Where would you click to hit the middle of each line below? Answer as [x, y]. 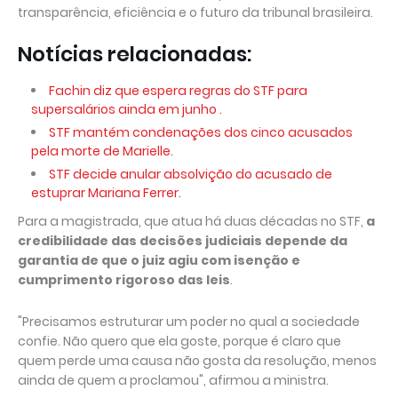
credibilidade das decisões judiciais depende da [183, 241]
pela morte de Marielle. [102, 151]
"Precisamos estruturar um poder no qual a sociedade [189, 322]
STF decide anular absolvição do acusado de [191, 174]
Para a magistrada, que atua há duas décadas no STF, [192, 221]
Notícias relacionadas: [135, 54]
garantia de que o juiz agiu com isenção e [159, 260]
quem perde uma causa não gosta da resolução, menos [197, 361]
